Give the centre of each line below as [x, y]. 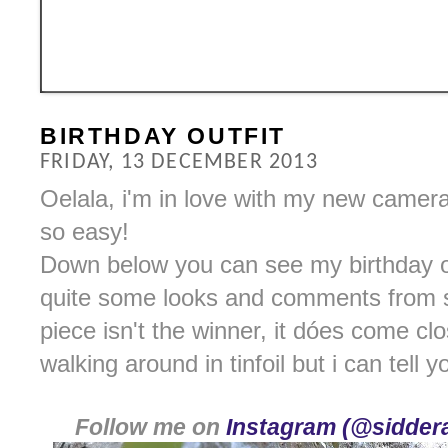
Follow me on [150, 427]
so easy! [84, 232]
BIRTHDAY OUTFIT [163, 136]
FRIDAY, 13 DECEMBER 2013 [179, 162]
